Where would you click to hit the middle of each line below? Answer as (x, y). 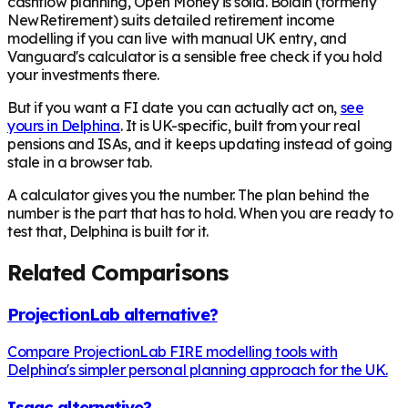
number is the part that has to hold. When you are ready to (200, 213)
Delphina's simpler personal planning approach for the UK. (198, 370)
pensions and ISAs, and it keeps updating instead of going (200, 143)
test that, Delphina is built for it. (108, 231)
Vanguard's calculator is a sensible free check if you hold (195, 56)
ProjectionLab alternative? (112, 315)
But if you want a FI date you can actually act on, (174, 107)
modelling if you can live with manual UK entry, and (177, 38)
